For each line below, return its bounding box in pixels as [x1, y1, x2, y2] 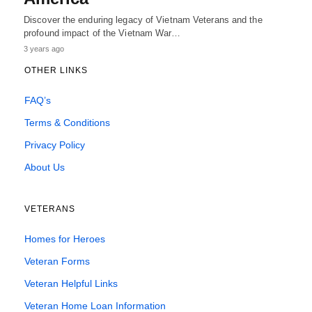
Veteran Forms [24, 255, 90, 267]
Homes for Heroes [24, 233, 105, 244]
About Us [24, 161, 65, 173]
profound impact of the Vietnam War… [24, 27, 181, 38]
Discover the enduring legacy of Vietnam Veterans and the [24, 14, 263, 25]
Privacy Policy [24, 139, 85, 150]
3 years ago [24, 44, 64, 53]
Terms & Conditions [24, 116, 110, 128]
